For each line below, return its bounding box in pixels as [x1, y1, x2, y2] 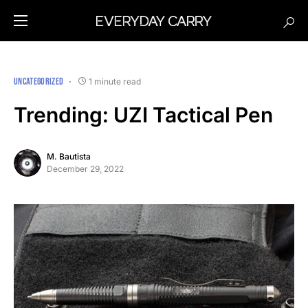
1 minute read [88, 76, 141, 87]
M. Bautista [47, 151, 91, 162]
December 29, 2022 [47, 164, 124, 174]
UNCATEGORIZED [14, 76, 64, 87]
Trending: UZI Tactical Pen [14, 102, 273, 127]
